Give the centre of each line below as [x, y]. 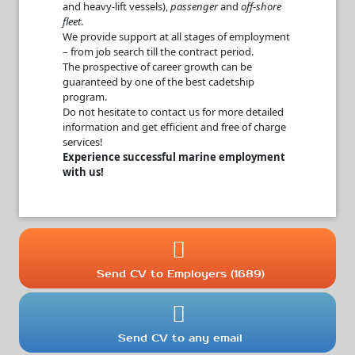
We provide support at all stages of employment [176, 36]
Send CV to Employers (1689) [180, 273]
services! [83, 141]
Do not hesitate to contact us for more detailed [173, 111]
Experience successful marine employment [174, 157]
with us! [83, 172]
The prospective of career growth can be [157, 66]
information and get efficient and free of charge [174, 126]
